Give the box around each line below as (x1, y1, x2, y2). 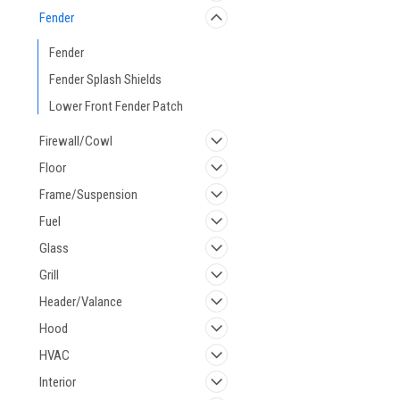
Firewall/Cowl (39, 133, 112, 149)
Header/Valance (39, 294, 122, 310)
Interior (39, 374, 76, 390)
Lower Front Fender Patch (49, 98, 183, 114)
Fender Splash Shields (49, 71, 162, 87)
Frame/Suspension (39, 187, 137, 203)
